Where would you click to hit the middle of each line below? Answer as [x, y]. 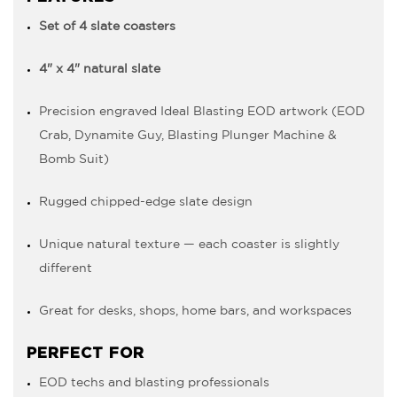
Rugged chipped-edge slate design [146, 202]
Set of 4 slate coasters [107, 26]
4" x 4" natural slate [100, 69]
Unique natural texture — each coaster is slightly [189, 244]
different [66, 268]
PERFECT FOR [86, 353]
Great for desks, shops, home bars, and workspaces [195, 311]
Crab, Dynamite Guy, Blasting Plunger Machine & [188, 135]
